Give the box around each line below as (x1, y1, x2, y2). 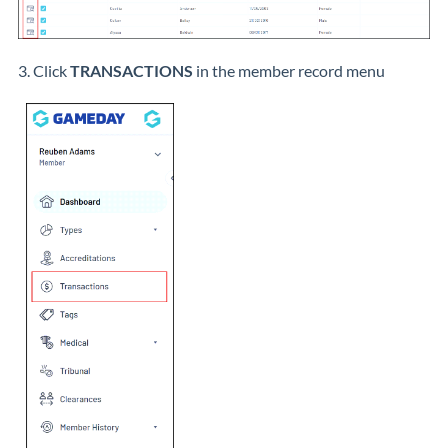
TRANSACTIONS (70, 61, 193, 81)
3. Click (18, 61, 70, 81)
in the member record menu (193, 61, 385, 81)
